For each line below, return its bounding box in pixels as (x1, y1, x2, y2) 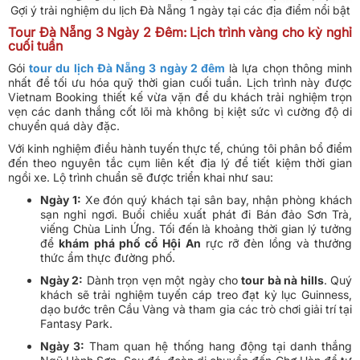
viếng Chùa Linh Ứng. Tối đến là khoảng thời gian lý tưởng (40, 221, 352, 235)
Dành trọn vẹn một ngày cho (83, 272, 242, 287)
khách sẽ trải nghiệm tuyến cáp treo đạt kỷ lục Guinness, (40, 287, 352, 301)
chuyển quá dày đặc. (8, 118, 120, 133)
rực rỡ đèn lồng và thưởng (200, 235, 352, 250)
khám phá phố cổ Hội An (59, 235, 201, 250)
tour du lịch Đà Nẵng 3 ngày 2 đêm (29, 60, 225, 75)
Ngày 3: (40, 338, 85, 353)
